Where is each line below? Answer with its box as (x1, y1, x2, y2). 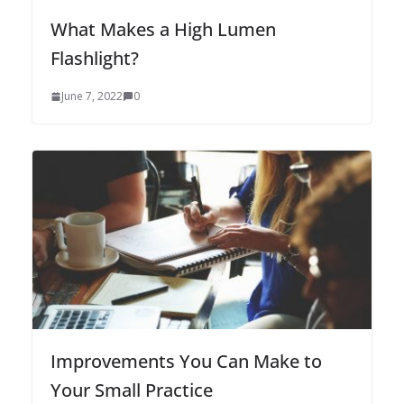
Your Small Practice (50, 377, 213, 402)
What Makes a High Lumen (50, 17, 276, 42)
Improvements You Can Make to (50, 348, 322, 373)
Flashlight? (50, 46, 139, 71)
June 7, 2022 (61, 88, 123, 105)
